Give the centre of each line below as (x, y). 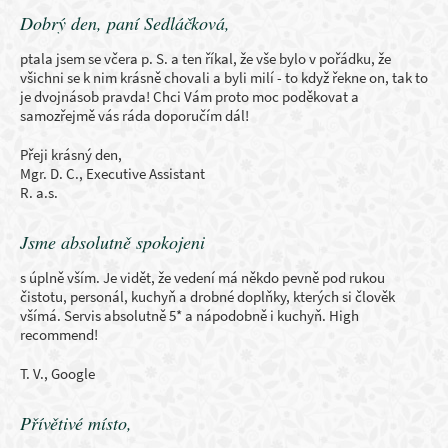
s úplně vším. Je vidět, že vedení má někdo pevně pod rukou (202, 277)
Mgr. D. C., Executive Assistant (112, 173)
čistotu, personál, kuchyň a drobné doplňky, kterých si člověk (207, 296)
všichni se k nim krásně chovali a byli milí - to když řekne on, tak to (224, 77)
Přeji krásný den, (71, 154)
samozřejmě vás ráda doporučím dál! (134, 115)
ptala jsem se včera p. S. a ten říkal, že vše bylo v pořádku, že (205, 58)
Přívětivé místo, (76, 423)
